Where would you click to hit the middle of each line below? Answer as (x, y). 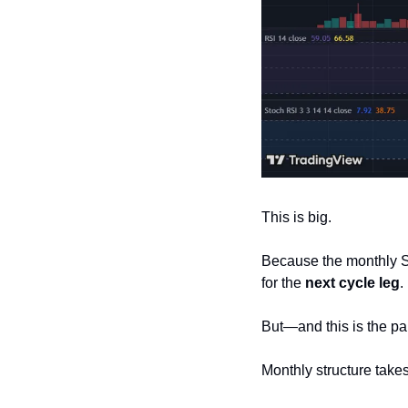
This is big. (296, 217)
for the (283, 282)
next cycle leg (352, 282)
